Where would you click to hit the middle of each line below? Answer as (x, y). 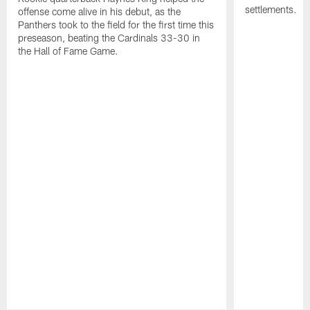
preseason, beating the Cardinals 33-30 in (109, 38)
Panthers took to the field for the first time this (116, 25)
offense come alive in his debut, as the (100, 12)
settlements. (271, 10)
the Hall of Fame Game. (69, 51)
